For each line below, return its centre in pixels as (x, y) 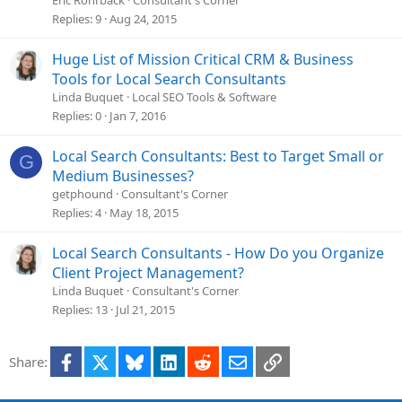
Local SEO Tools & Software (204, 97)
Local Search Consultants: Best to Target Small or (218, 157)
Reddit (231, 360)
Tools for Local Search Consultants (169, 79)
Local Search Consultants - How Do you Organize (218, 253)
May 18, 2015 (144, 213)
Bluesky (166, 360)
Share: (28, 362)
